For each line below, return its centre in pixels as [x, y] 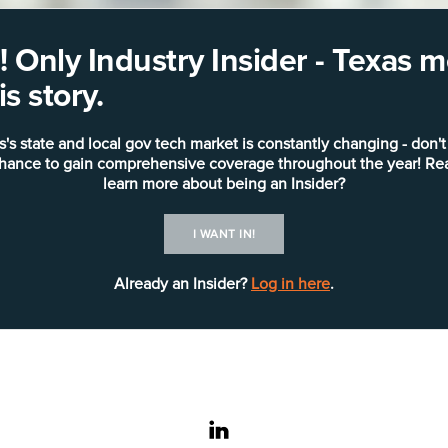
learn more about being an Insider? [224, 184]
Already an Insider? [182, 284]
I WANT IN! [224, 234]
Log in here [290, 284]
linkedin [258, 430]
